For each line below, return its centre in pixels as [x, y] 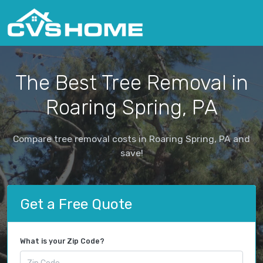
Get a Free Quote [76, 204]
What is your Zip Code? [62, 242]
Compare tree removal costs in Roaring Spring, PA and [131, 139]
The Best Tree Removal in [131, 82]
